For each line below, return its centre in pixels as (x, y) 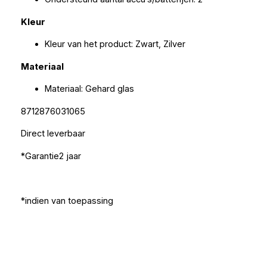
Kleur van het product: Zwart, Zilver (115, 44)
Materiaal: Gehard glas (89, 89)
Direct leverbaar (53, 134)
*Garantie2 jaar (51, 156)
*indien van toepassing (67, 201)
